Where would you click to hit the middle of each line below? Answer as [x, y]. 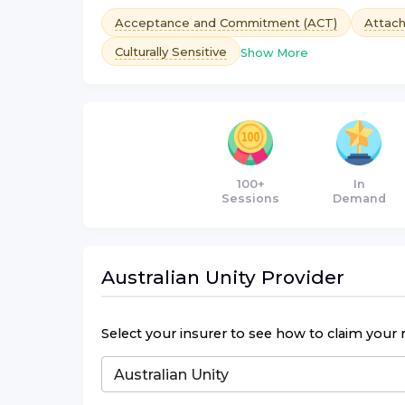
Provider [300, 277]
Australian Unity [179, 277]
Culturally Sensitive [171, 51]
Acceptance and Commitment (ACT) [226, 22]
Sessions [250, 198]
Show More [274, 52]
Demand [359, 198]
